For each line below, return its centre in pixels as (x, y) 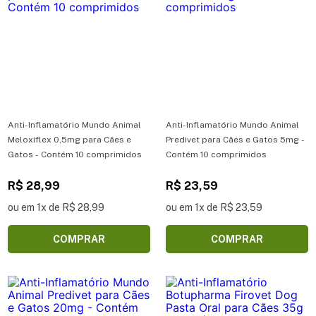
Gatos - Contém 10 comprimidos (75, 154)
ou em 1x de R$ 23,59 (214, 207)
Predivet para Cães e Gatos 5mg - (235, 139)
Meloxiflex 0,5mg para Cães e (69, 139)
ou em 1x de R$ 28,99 (56, 207)
